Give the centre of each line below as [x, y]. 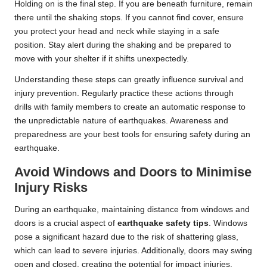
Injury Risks [51, 188]
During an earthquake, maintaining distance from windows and [132, 210]
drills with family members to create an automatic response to [130, 107]
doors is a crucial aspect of [66, 223]
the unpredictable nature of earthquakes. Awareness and [121, 121]
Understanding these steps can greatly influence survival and [129, 80]
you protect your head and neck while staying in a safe [117, 32]
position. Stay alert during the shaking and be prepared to [123, 45]
